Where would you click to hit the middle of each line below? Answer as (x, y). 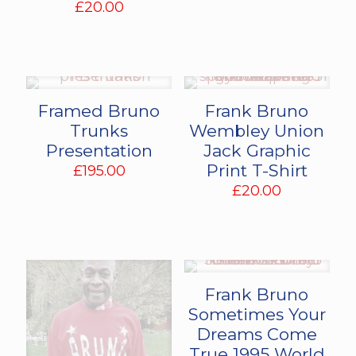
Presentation (99, 150)
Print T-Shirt (257, 170)
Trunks (99, 130)
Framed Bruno (99, 110)
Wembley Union (257, 130)
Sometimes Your (257, 314)
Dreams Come (257, 334)
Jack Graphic (257, 150)
